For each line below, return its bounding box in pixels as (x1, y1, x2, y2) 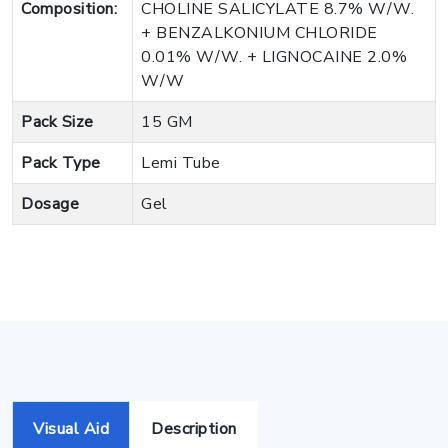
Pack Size (21, 110, 94, 133)
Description (151, 417, 237, 440)
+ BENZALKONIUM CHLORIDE (141, 21, 378, 44)
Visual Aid (33, 417, 109, 440)
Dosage (21, 192, 79, 215)
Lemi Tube (141, 151, 221, 174)
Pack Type (21, 151, 101, 174)
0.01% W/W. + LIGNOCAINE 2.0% (141, 45, 407, 68)
